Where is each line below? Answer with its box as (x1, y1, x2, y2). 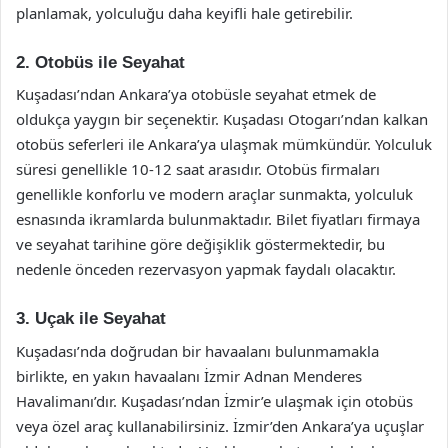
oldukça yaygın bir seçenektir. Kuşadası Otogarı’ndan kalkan (16, 109, 428, 129)
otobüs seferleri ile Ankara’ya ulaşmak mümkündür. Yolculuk (16, 134, 432, 154)
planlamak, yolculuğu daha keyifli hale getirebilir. (16, 2, 353, 23)
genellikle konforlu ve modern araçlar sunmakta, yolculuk (16, 184, 413, 204)
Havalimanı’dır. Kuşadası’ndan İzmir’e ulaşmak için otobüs (16, 390, 413, 411)
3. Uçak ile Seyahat (16, 309, 166, 328)
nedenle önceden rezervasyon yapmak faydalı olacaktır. (16, 259, 396, 279)
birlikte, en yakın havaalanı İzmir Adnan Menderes (16, 365, 362, 386)
